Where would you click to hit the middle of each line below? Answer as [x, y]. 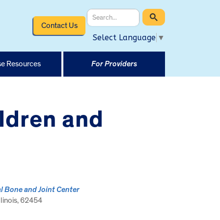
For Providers [114, 64]
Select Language [124, 37]
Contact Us [59, 25]
